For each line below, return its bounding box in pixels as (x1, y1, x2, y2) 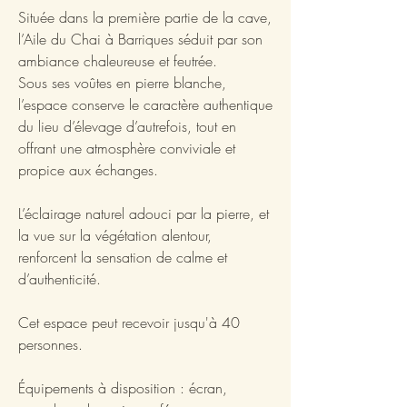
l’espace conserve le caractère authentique (18, 94, 273, 114)
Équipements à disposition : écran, (18, 377, 227, 398)
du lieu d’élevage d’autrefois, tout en (18, 115, 236, 136)
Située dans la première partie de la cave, (18, 6, 272, 27)
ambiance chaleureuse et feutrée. (18, 50, 217, 71)
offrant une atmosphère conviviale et (18, 137, 235, 158)
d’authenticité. (18, 268, 101, 289)
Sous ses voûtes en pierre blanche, (18, 72, 226, 93)
